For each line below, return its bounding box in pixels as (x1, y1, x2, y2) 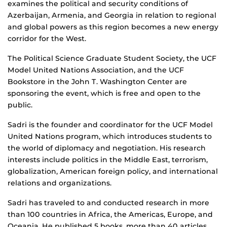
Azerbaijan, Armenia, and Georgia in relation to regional (8, 11, 216, 20)
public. (8, 100, 32, 110)
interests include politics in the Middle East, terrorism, (8, 155, 208, 165)
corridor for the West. (8, 34, 86, 44)
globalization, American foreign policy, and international (8, 167, 218, 176)
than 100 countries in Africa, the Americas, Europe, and (8, 210, 213, 219)
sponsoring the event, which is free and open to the (8, 89, 201, 98)
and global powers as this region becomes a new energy (8, 22, 218, 32)
